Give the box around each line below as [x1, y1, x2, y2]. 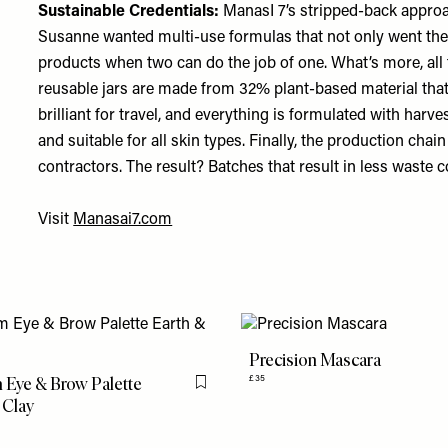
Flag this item [204, 384, 277, 397]
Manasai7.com [73, 212, 173, 228]
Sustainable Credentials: [38, 4, 224, 20]
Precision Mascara [249, 349, 382, 371]
